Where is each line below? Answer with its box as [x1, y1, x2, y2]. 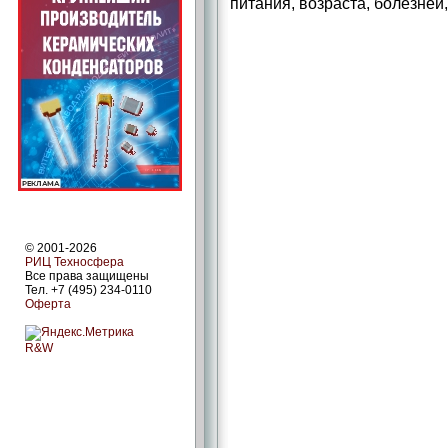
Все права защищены [25, 268, 149, 283]
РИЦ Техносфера [25, 254, 124, 269]
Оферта [25, 296, 71, 311]
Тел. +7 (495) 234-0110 [25, 282, 152, 297]
